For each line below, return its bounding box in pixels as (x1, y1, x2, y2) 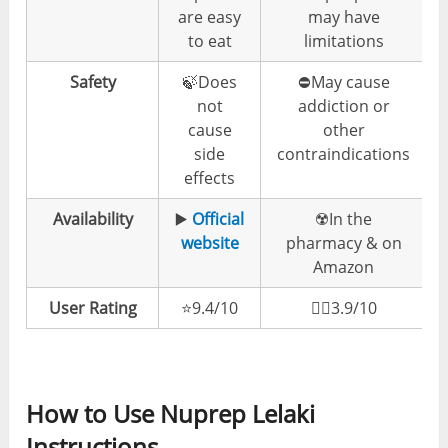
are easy (178, 5, 242, 28)
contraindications (277, 142, 411, 165)
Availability (52, 207, 133, 230)
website (180, 231, 239, 254)
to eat (187, 29, 232, 52)
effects (184, 166, 236, 189)
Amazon (313, 255, 375, 278)
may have (307, 5, 380, 28)
